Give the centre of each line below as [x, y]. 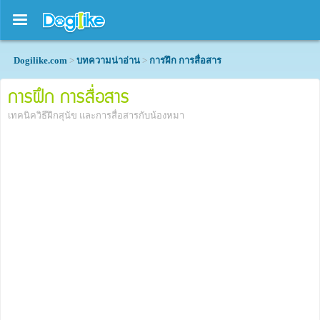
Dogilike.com [40, 60]
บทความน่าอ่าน [108, 60]
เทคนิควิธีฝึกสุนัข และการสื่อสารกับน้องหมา [96, 115]
